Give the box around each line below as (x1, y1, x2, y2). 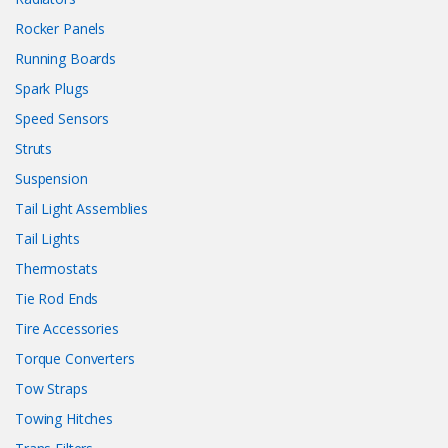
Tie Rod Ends (15, 289, 99, 309)
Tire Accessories (15, 319, 119, 339)
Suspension (15, 169, 88, 189)
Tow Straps (15, 379, 88, 399)
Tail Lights (15, 229, 80, 249)
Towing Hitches (15, 409, 114, 429)
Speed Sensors (15, 109, 110, 129)
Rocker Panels (15, 19, 106, 39)
